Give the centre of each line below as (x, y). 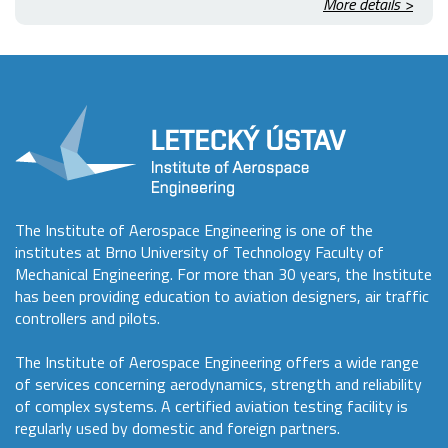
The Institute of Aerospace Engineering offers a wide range (217, 362)
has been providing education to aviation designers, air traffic (222, 296)
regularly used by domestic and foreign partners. (177, 428)
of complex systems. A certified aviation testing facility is (211, 406)
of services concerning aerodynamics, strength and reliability (218, 384)
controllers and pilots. (87, 318)
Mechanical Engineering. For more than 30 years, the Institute (223, 274)
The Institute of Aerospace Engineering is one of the (194, 230)
